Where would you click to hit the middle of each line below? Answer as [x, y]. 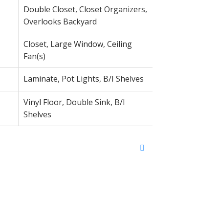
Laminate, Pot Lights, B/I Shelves [83, 78]
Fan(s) [34, 56]
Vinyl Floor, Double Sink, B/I [74, 102]
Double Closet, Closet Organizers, [85, 9]
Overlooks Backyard [60, 21]
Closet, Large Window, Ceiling [77, 44]
